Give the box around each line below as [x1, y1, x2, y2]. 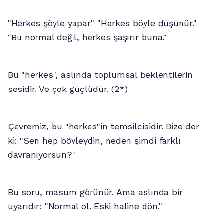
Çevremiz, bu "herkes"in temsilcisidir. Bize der [8, 121, 199, 131]
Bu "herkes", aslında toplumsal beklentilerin [8, 69, 193, 80]
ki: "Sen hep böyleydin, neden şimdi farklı [8, 135, 181, 145]
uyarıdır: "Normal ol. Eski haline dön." [8, 200, 162, 211]
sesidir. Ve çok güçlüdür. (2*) [8, 83, 127, 94]
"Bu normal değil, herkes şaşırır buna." [8, 32, 167, 42]
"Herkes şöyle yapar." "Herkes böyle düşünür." [8, 18, 197, 28]
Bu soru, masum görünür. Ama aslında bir [8, 186, 182, 197]
